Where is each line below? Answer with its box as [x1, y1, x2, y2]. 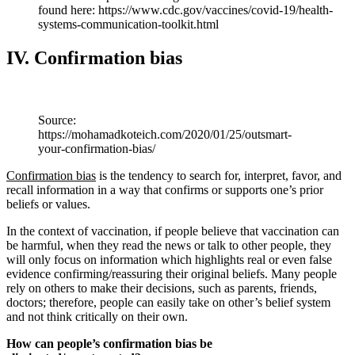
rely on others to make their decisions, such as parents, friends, [6, 281, 317, 295]
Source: [38, 113, 76, 127]
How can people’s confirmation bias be [6, 336, 212, 350]
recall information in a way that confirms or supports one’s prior [6, 182, 323, 197]
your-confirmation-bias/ [38, 141, 155, 155]
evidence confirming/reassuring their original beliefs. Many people [6, 266, 337, 281]
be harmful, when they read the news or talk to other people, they [6, 238, 331, 252]
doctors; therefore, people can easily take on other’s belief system [6, 295, 330, 309]
